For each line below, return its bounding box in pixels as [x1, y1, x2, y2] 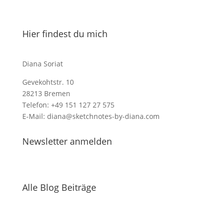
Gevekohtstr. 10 [22, 77, 74, 87]
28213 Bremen [22, 89, 70, 98]
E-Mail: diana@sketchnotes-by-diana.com [22, 111, 160, 121]
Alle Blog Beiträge [22, 181, 96, 193]
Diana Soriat [22, 59, 63, 68]
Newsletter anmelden [22, 135, 112, 147]
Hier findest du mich [22, 28, 108, 40]
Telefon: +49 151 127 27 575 [22, 100, 114, 110]
